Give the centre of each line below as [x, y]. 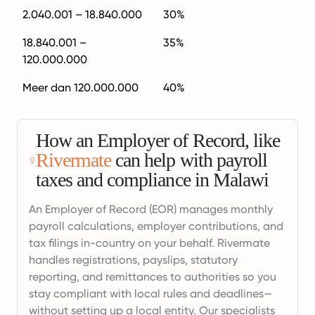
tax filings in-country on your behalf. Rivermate [149, 243]
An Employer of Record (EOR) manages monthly [151, 210]
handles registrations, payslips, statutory [133, 260]
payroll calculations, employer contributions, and [156, 226]
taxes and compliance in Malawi [152, 180]
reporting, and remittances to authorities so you [153, 277]
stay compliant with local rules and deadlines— [150, 294]
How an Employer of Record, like [158, 141]
